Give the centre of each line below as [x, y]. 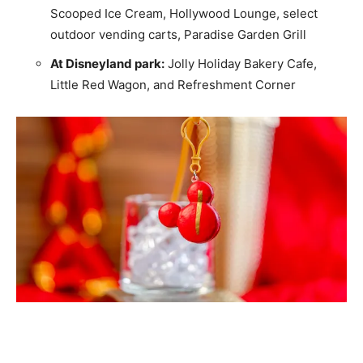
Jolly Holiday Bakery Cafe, [241, 63]
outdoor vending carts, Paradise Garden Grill [178, 34]
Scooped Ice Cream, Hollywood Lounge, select [184, 13]
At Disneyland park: [107, 63]
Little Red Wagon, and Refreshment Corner [173, 84]
